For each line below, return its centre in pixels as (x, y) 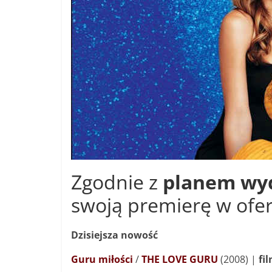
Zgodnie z (117, 182)
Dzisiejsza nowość (114, 235)
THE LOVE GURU (180, 260)
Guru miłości (102, 260)
